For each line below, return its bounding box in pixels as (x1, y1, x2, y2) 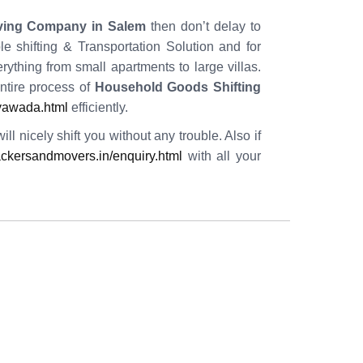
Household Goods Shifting (94, 80, 262, 94)
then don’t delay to (146, 19, 262, 33)
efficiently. (68, 100, 128, 114)
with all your (181, 149, 261, 163)
